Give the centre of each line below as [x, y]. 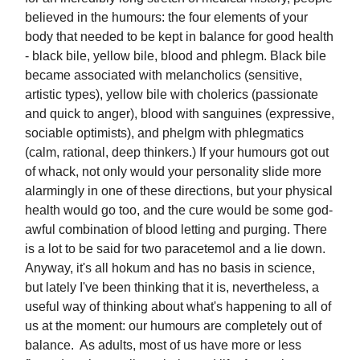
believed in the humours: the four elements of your [166, 17]
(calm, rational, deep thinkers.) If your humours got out [177, 152]
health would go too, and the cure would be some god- [179, 210]
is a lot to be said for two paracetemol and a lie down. [175, 249]
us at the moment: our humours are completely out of [173, 326]
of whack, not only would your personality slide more [173, 172]
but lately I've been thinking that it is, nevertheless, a [172, 287]
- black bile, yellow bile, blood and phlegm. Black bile [176, 56]
